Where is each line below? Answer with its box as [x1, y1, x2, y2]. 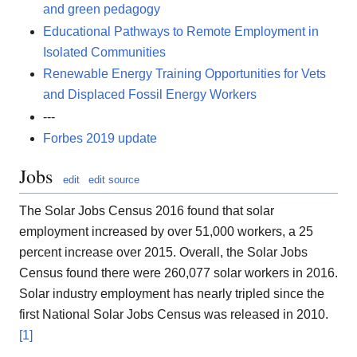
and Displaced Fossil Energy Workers [43, 88, 257, 102]
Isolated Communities [43, 45, 166, 59]
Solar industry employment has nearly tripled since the [19, 286, 324, 300]
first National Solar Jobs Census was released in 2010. [19, 307, 328, 321]
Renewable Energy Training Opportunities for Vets [43, 67, 326, 81]
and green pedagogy [43, 2, 160, 17]
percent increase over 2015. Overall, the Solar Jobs [19, 245, 308, 259]
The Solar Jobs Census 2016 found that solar [19, 203, 274, 218]
